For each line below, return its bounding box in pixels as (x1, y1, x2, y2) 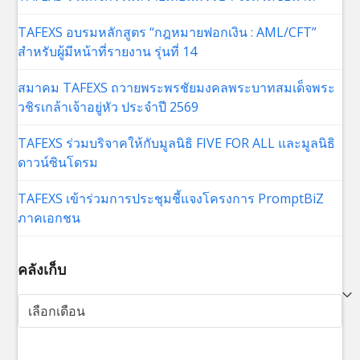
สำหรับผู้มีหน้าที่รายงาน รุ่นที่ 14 (18, 42, 198, 60)
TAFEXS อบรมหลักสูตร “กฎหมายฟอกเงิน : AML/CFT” (18, 22, 317, 41)
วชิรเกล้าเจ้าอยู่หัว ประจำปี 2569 (18, 97, 199, 116)
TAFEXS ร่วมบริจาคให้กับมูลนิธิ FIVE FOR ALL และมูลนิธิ (18, 133, 336, 152)
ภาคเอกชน (18, 208, 81, 227)
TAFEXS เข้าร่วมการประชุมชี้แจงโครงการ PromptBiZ (18, 189, 325, 207)
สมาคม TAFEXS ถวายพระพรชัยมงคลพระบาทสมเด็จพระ (18, 78, 336, 96)
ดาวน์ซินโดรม (18, 153, 99, 171)
